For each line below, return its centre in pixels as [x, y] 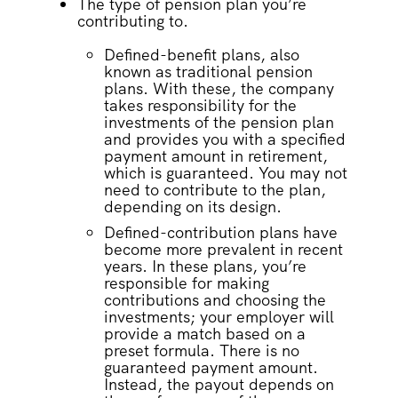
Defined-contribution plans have [220, 233]
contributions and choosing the [215, 300]
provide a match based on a [204, 334]
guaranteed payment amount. [211, 368]
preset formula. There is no [201, 351]
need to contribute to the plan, [215, 190]
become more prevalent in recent [223, 250]
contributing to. [132, 21]
